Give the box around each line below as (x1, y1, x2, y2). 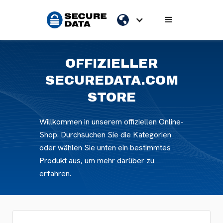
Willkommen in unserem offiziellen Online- (39, 116, 184, 127)
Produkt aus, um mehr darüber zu (39, 155, 154, 166)
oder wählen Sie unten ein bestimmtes (39, 142, 171, 153)
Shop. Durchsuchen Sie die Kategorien (39, 129, 171, 140)
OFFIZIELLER (65, 56, 158, 70)
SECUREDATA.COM (45, 73, 178, 87)
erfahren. (39, 168, 71, 179)
